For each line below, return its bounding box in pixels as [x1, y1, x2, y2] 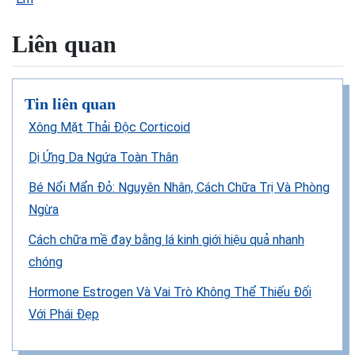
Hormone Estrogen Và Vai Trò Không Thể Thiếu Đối [29, 284, 311, 300]
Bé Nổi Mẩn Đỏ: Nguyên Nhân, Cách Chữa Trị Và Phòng [29, 180, 330, 195]
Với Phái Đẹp [29, 307, 99, 322]
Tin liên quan [25, 95, 116, 113]
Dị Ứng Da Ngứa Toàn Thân [29, 150, 178, 165]
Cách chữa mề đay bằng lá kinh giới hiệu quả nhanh [29, 232, 304, 247]
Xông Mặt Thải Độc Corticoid [29, 120, 190, 135]
